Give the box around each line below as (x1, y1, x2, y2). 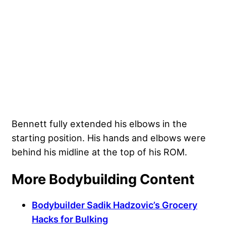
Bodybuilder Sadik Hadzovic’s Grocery (32, 199, 197, 210)
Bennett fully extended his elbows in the (12, 118, 187, 129)
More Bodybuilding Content (12, 171, 195, 188)
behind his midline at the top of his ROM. (12, 146, 187, 157)
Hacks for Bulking (32, 213, 108, 224)
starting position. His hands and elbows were (12, 132, 206, 143)
